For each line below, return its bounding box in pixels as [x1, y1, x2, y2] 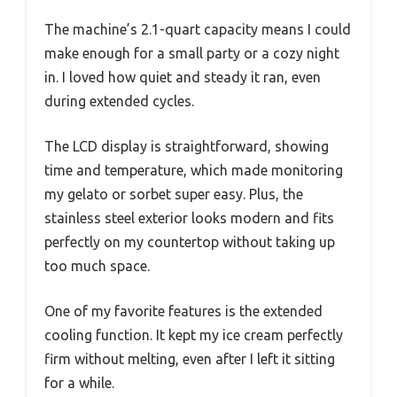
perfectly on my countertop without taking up [44, 234, 335, 251]
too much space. [44, 258, 150, 275]
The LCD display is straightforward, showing [44, 138, 329, 155]
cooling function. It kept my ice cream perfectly [44, 327, 343, 344]
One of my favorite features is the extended [44, 303, 323, 320]
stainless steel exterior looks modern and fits [44, 210, 334, 227]
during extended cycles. [44, 93, 194, 110]
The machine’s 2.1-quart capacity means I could [44, 21, 351, 38]
